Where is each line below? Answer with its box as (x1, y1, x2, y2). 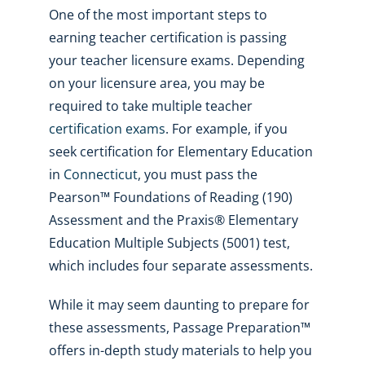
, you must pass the (137, 165, 257, 183)
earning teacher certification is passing (48, 28, 287, 46)
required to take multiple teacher (48, 96, 253, 115)
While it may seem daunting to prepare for (48, 295, 310, 314)
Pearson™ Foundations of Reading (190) (48, 187, 292, 206)
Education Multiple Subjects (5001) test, (48, 233, 290, 252)
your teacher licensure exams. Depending (48, 51, 305, 69)
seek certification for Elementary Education (48, 142, 313, 161)
